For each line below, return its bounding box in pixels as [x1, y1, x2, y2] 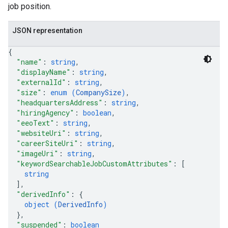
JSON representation [12, 26, 82, 35]
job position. [8, 2, 51, 11]
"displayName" [16, 67, 71, 77]
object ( [24, 199, 58, 209]
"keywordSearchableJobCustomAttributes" [16, 159, 173, 168]
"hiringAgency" [16, 108, 74, 118]
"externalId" [16, 77, 66, 87]
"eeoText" [16, 118, 54, 128]
